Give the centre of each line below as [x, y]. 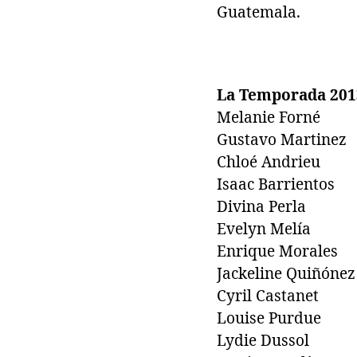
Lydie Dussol [263, 341]
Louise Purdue [269, 318]
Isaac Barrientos [276, 184]
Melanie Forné [269, 118]
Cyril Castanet [268, 296]
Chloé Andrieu [269, 162]
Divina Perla [261, 207]
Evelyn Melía [264, 229]
